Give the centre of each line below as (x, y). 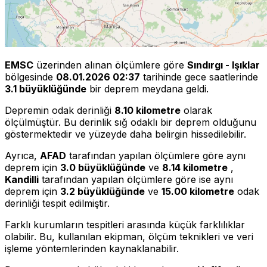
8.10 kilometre (148, 110)
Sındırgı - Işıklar (223, 65)
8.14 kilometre (195, 167)
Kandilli (22, 179)
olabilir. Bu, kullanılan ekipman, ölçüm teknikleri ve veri (129, 236)
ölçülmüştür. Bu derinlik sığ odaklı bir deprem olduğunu (131, 122)
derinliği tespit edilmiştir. (57, 203)
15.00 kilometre (198, 191)
